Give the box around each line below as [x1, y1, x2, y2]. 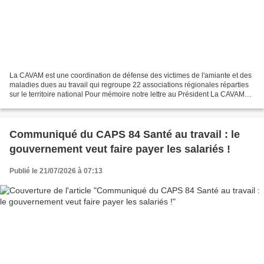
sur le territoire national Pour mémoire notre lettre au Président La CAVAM [9, 90, 245, 99]
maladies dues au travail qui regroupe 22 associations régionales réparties [9, 81, 249, 90]
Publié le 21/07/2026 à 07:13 [9, 167, 103, 176]
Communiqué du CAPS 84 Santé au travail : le [9, 128, 240, 141]
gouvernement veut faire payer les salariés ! [9, 143, 230, 156]
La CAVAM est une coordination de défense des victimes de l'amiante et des [9, 71, 252, 80]
